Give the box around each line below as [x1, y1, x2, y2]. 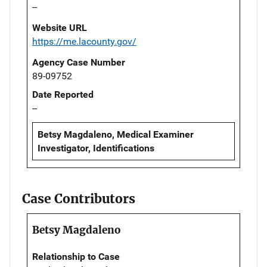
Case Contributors [22, 190, 135, 207]
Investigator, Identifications [38, 142, 154, 154]
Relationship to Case [32, 250, 120, 262]
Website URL [32, 21, 87, 33]
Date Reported [32, 88, 94, 100]
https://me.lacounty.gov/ [32, 35, 136, 47]
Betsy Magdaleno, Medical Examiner [38, 128, 194, 140]
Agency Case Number [32, 56, 125, 68]
